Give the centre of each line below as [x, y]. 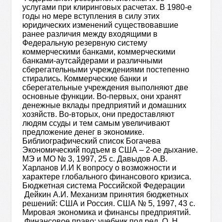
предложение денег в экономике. [83, 132]
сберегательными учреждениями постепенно [106, 70]
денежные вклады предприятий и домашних [105, 105]
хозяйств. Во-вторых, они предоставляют [99, 114]
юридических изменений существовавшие [101, 25]
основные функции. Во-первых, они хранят [102, 96]
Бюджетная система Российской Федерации [104, 186]
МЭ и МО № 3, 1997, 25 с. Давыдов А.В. [95, 159]
